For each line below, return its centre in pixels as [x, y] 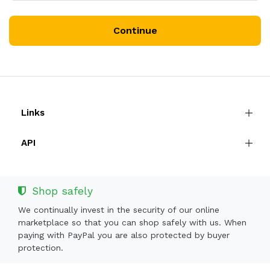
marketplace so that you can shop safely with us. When [132, 222]
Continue [135, 30]
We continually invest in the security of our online [119, 210]
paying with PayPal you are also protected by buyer [124, 235]
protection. [41, 248]
